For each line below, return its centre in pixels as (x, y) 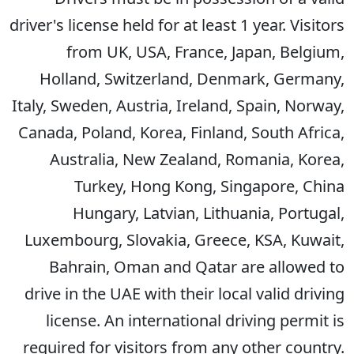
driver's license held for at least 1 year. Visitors (177, 25)
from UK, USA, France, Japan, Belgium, (205, 52)
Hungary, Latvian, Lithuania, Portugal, (209, 213)
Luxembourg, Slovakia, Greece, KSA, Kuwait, (185, 240)
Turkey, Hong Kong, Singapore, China (209, 186)
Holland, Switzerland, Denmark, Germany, (192, 79)
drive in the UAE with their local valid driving (185, 294)
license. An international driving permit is (195, 320)
